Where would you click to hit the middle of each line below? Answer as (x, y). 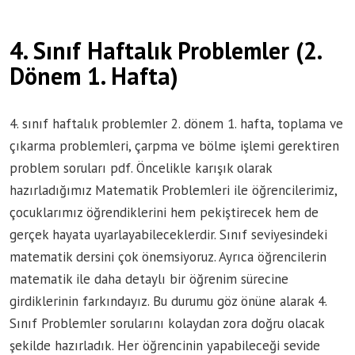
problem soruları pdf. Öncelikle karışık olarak (141, 168)
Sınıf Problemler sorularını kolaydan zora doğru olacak (167, 324)
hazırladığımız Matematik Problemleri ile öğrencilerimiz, (173, 191)
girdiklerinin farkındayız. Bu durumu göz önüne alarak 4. (168, 302)
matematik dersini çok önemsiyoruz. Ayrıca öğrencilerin (168, 257)
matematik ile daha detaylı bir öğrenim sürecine (149, 279)
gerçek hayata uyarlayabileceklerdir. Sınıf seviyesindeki (168, 235)
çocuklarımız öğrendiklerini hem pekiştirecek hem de (164, 213)
